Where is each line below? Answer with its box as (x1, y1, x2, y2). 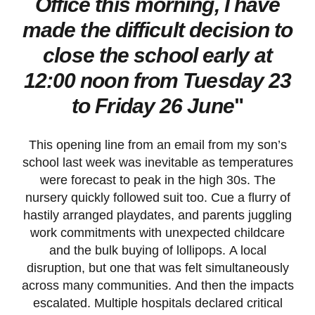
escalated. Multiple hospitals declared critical (32, 296, 283, 311)
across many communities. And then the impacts (21, 278, 294, 293)
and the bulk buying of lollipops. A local (49, 243, 266, 258)
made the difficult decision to (22, 18, 292, 42)
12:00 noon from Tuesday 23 (23, 69, 292, 93)
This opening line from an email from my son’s (28, 138, 287, 153)
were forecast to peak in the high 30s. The (39, 173, 276, 188)
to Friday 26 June (72, 94, 234, 118)
